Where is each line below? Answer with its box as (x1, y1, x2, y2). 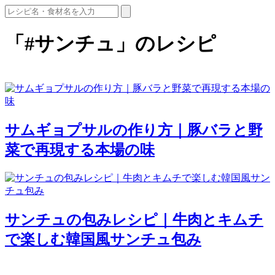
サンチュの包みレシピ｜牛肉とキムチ (5, 211, 263, 228)
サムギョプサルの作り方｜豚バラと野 (5, 122, 263, 138)
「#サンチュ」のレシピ (5, 33, 216, 55)
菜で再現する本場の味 (5, 141, 155, 158)
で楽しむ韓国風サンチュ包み (5, 231, 201, 247)
